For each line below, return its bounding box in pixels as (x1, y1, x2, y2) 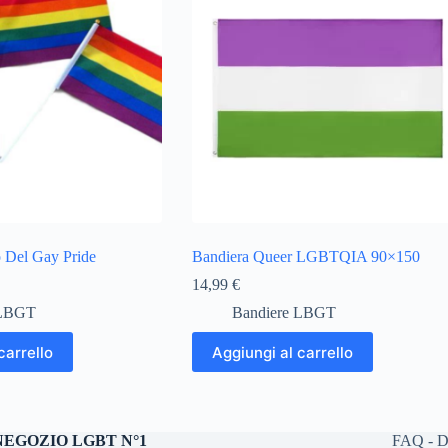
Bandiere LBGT (231, 304, 336, 322)
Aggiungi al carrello (211, 342, 353, 362)
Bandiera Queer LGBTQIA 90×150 (191, 248, 420, 266)
